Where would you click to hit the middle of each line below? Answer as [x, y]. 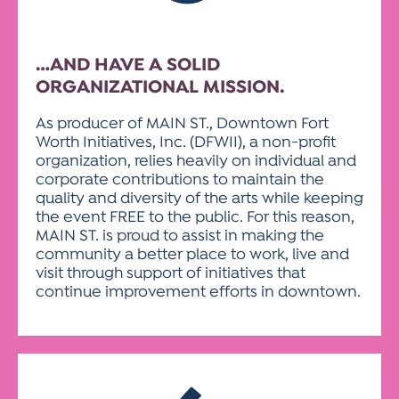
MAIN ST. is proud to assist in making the [180, 236]
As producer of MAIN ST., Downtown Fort [182, 124]
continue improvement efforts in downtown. [198, 293]
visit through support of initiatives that [171, 274]
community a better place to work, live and [192, 255]
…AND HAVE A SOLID [128, 65]
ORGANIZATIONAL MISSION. [160, 88]
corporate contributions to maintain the [180, 180]
